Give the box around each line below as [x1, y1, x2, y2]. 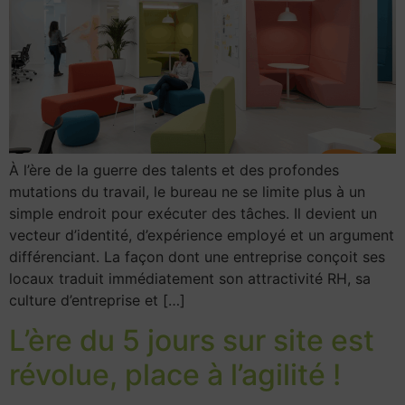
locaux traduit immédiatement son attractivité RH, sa [9, 269, 371, 287]
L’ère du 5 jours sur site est [9, 323, 374, 359]
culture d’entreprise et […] [9, 291, 185, 309]
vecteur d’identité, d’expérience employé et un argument [9, 226, 394, 244]
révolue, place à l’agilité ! [9, 357, 341, 393]
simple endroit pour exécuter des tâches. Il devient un [9, 204, 377, 222]
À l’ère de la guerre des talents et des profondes [9, 161, 339, 179]
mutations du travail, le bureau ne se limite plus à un [9, 183, 365, 201]
